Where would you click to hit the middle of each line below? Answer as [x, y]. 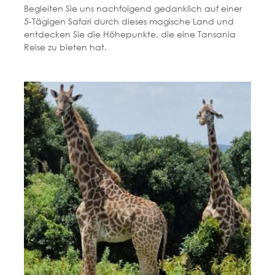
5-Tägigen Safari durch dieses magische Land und [129, 21]
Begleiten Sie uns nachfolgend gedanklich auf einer [133, 8]
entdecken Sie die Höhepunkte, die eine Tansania [130, 34]
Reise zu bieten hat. [65, 47]
